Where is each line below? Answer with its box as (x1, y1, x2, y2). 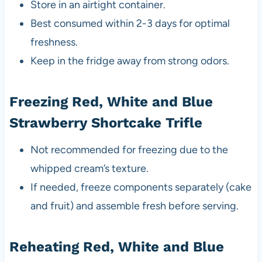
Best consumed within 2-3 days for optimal (30, 17, 230, 30)
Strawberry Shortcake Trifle (9, 115, 202, 132)
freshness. (30, 36, 78, 49)
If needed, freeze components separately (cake (30, 181, 251, 194)
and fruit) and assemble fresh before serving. (30, 199, 239, 213)
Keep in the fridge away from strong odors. (30, 54, 229, 68)
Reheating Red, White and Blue (9, 239, 224, 256)
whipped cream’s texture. (30, 162, 149, 175)
